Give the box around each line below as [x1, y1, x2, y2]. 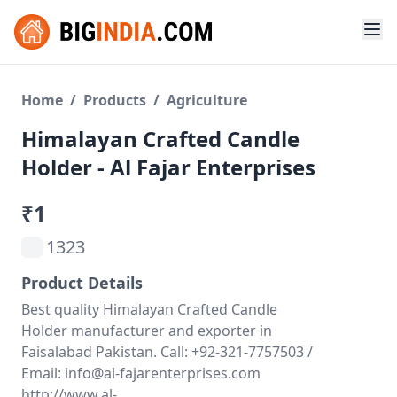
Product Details [21, 272, 143, 293]
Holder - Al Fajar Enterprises [21, 152, 315, 182]
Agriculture [167, 90, 247, 110]
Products [83, 90, 146, 110]
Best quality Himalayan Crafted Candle [21, 300, 277, 319]
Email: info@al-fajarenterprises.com [21, 363, 261, 383]
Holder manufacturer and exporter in [21, 321, 272, 340]
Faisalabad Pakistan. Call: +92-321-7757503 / [21, 342, 313, 362]
